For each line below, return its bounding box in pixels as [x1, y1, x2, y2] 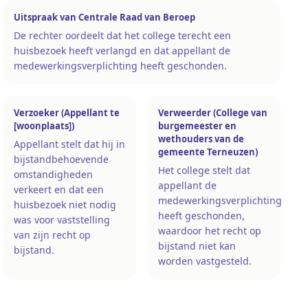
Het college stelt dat [158, 163, 250, 177]
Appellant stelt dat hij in [14, 137, 125, 151]
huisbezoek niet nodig [14, 197, 116, 211]
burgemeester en [158, 119, 236, 132]
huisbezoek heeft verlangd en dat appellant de [14, 43, 230, 57]
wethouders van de [158, 132, 244, 145]
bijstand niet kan [158, 239, 236, 252]
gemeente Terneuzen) [158, 145, 258, 158]
